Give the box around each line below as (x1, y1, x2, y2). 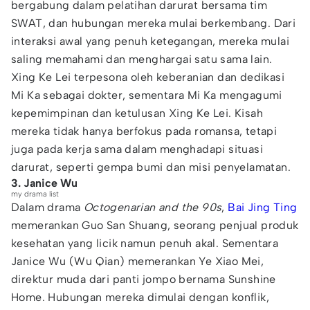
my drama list (11, 190, 59, 199)
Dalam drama (11, 201, 81, 214)
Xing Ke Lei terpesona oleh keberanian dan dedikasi (11, 71, 284, 84)
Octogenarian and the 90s (80, 201, 222, 214)
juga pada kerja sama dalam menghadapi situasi (11, 143, 263, 156)
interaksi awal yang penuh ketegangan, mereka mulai (11, 35, 289, 48)
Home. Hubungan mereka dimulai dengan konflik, (11, 291, 269, 304)
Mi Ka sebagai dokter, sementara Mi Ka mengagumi (11, 89, 282, 102)
